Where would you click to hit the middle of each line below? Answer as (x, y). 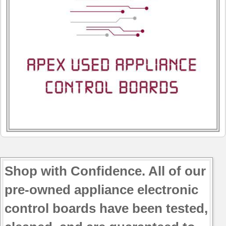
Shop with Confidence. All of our (105, 171)
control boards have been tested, (106, 209)
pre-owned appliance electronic (101, 190)
